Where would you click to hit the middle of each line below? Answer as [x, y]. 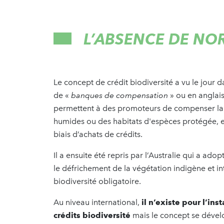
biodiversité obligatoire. [98, 181]
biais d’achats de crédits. [99, 134]
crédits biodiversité [92, 215]
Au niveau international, [97, 202]
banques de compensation [119, 95]
